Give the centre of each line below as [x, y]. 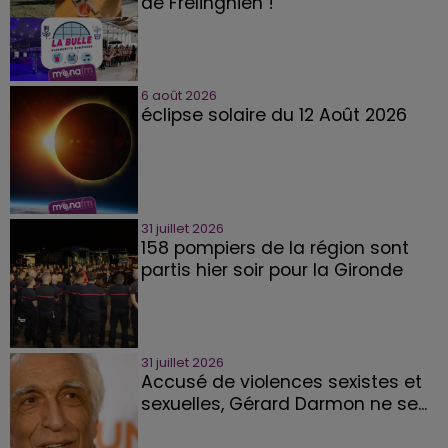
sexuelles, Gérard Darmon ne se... [283, 403]
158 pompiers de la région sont [274, 248]
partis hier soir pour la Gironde [271, 270]
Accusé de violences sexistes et [281, 381]
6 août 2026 [178, 95]
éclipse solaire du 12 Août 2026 [273, 114]
